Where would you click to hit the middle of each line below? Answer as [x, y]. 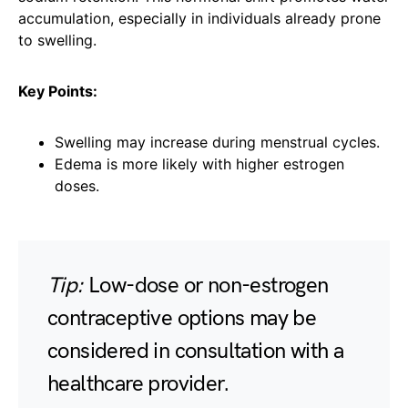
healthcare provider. [138, 384]
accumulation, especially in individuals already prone [199, 19]
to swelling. [57, 41]
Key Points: [58, 92]
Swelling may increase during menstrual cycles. [217, 143]
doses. [77, 186]
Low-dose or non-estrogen [206, 286]
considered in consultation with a [196, 352]
